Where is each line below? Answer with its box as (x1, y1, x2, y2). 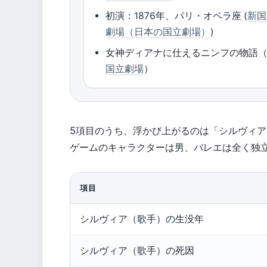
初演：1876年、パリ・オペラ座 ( (105, 10, 248, 21)
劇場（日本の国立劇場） (105, 26, 211, 38)
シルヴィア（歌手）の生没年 (80, 213, 204, 225)
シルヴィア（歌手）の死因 (80, 245, 194, 256)
